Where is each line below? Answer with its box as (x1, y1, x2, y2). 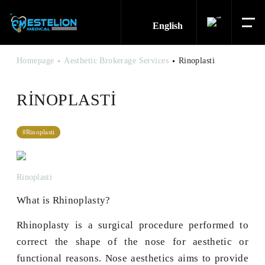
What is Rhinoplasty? (17, 195, 111, 206)
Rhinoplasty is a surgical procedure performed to (17, 219, 248, 231)
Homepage (17, 56, 54, 66)
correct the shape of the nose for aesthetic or (17, 236, 248, 248)
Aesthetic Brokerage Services (64, 56, 169, 66)
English (153, 20, 183, 31)
